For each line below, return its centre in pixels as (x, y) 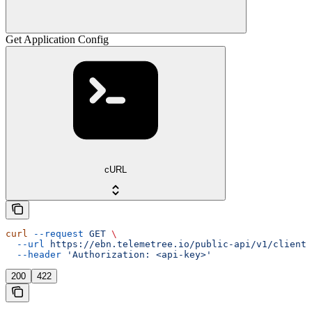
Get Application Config (57, 40)
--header (33, 255)
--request (56, 234)
